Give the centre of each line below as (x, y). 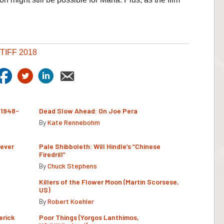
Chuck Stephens (72, 165)
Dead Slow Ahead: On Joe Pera (88, 110)
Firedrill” (53, 154)
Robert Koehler (71, 201)
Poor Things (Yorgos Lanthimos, (89, 217)
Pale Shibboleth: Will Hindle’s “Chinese (100, 146)
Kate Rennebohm (74, 122)
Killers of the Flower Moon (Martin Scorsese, (109, 181)
